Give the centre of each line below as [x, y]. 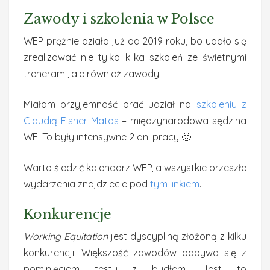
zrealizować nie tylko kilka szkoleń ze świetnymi [135, 57]
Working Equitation [66, 236]
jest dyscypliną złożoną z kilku [177, 236]
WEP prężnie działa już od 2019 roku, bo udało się [135, 41]
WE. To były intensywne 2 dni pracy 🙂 [107, 137]
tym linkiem [175, 184]
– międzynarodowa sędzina [183, 121]
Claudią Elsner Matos [71, 121]
